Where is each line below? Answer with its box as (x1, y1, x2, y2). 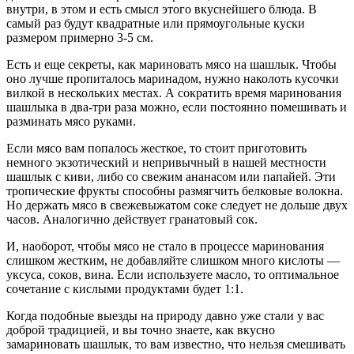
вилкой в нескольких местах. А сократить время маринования (6, 85, 341, 100)
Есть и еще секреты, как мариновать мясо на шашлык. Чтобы (6, 57, 337, 71)
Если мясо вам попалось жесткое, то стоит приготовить (6, 141, 307, 155)
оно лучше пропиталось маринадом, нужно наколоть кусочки (6, 71, 339, 85)
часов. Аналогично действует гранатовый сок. (6, 212, 258, 226)
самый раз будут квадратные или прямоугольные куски (6, 16, 305, 30)
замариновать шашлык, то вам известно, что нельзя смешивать (6, 337, 345, 351)
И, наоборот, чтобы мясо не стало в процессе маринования (6, 239, 324, 253)
